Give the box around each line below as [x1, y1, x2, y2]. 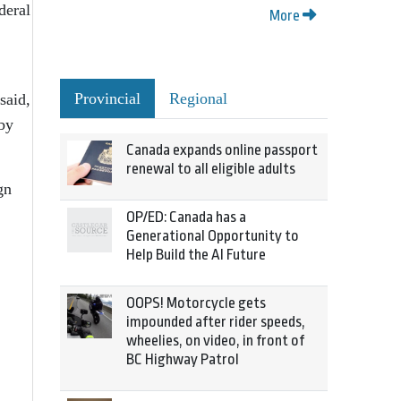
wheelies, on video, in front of [126, 332, 304, 349]
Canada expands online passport [126, 141, 318, 158]
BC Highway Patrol [126, 351, 239, 368]
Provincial [74, 90, 141, 107]
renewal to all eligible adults [126, 160, 295, 177]
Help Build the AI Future [126, 246, 266, 263]
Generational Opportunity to [126, 227, 299, 244]
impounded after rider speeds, [126, 313, 305, 330]
